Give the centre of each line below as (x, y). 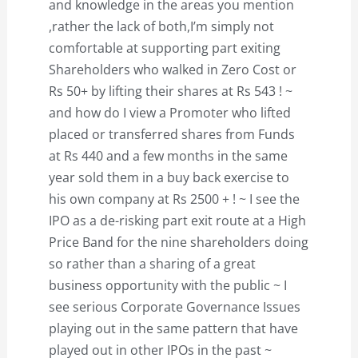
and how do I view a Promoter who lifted (169, 112)
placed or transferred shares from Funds (171, 134)
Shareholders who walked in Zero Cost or (172, 69)
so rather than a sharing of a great (152, 263)
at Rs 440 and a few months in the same (168, 155)
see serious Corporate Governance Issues (174, 306)
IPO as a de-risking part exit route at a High (177, 220)
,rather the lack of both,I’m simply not (161, 26)
